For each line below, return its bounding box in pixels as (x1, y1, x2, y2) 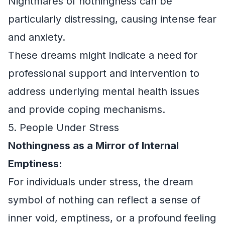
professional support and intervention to (8, 67, 199, 79)
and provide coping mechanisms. (8, 103, 165, 116)
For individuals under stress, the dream (8, 176, 193, 188)
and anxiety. (8, 31, 65, 43)
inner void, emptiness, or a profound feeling (8, 212, 216, 224)
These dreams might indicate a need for (8, 49, 197, 61)
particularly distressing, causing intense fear (8, 13, 216, 25)
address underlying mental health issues (8, 85, 199, 97)
